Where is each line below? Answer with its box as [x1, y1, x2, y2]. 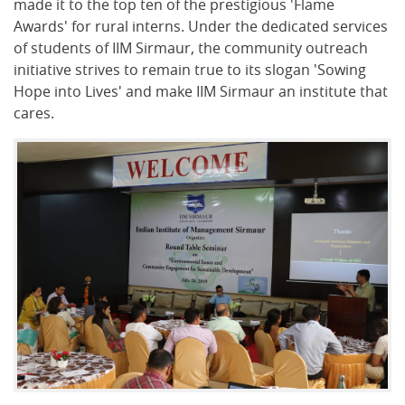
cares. [14, 103, 54, 123]
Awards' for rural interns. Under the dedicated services [14, 16, 388, 36]
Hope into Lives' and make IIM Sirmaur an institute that [14, 81, 388, 101]
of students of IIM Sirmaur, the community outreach [14, 38, 368, 58]
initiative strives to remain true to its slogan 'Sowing [14, 60, 366, 80]
